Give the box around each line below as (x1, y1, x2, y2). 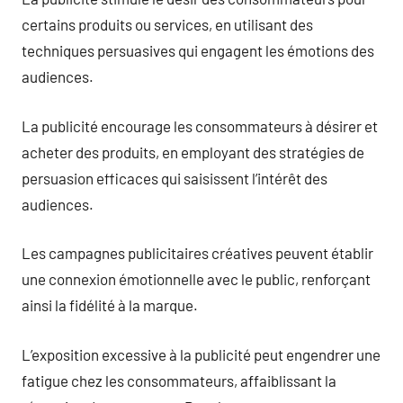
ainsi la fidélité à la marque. (22, 296, 198, 314)
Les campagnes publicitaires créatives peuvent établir (22, 244, 373, 262)
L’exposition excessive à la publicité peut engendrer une (22, 345, 381, 363)
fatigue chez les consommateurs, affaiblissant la (22, 371, 336, 390)
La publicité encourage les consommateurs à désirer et (22, 116, 378, 135)
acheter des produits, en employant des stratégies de (22, 142, 364, 161)
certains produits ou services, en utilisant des (22, 15, 313, 33)
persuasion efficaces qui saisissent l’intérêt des (22, 168, 327, 187)
